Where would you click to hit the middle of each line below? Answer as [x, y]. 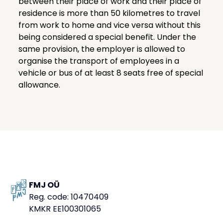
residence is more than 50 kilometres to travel [109, 13]
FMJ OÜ [45, 185]
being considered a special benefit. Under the [107, 37]
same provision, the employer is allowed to [102, 49]
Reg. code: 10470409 [69, 197]
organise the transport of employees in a [99, 61]
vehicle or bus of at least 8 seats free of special [111, 73]
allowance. [39, 85]
